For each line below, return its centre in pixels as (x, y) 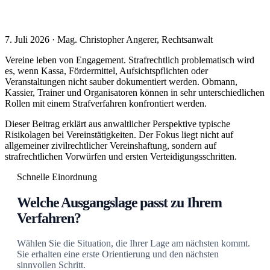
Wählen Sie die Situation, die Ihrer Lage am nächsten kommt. (133, 243)
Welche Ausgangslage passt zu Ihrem (120, 202)
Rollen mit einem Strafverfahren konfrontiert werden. (106, 103)
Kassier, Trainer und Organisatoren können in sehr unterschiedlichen (135, 92)
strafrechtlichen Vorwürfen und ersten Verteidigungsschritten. (121, 156)
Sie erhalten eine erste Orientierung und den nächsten (118, 254)
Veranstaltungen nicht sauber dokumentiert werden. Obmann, (121, 81)
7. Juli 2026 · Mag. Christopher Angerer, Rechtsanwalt (109, 39)
